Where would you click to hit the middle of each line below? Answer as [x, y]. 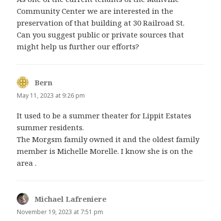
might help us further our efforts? [78, 47]
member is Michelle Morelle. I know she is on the [105, 151]
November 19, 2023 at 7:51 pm [60, 212]
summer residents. [51, 128]
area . [27, 163]
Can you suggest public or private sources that [101, 35]
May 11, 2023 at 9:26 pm [51, 96]
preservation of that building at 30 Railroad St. [101, 23]
